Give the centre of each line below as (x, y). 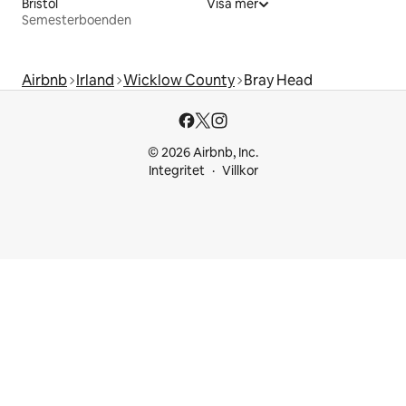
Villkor (240, 170)
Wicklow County (179, 80)
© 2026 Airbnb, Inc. (203, 152)
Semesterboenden (77, 19)
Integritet (176, 170)
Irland (95, 80)
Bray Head (278, 80)
